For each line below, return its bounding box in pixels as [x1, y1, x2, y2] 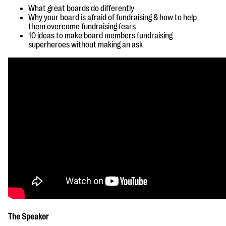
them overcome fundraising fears [28, 22, 137, 31]
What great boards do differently [28, 4, 134, 13]
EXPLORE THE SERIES [16, 21, 85, 30]
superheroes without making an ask [28, 40, 144, 49]
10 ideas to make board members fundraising [28, 31, 173, 40]
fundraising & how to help [116, 13, 197, 22]
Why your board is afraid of [28, 13, 116, 22]
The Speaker [8, 212, 50, 221]
